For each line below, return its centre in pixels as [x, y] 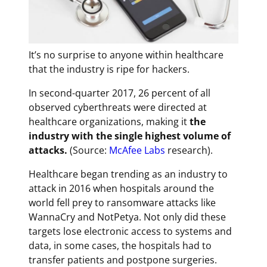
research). [189, 150]
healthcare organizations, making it [109, 121]
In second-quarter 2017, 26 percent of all [119, 93]
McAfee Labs [137, 150]
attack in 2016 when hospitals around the [121, 188]
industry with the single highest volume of [129, 136]
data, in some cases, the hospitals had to [120, 245]
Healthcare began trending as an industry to [128, 174]
